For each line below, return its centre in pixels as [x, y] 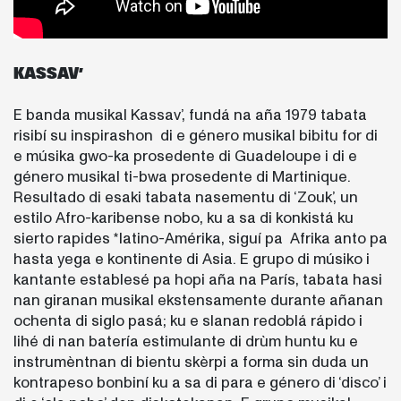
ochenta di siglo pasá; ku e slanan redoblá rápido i [188, 321]
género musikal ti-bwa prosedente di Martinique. [182, 177]
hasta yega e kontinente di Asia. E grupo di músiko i [192, 260]
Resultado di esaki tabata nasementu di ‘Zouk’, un [186, 198]
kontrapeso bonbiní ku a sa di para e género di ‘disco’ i [200, 383]
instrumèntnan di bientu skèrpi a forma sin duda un [191, 363]
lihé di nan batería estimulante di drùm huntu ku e [186, 342]
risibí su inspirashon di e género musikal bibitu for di [196, 136]
